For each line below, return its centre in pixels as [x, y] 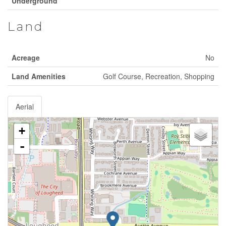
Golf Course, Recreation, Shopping [159, 76]
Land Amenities [39, 76]
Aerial [25, 106]
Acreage [26, 58]
